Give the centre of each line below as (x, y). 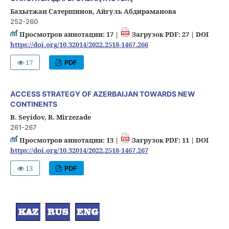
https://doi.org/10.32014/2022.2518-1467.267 (79, 150)
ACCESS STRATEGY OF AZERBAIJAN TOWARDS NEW (102, 94)
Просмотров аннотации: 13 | (69, 140)
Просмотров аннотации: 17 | (69, 34)
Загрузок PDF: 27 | (163, 34)
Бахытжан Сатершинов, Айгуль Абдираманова (93, 11)
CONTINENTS (33, 104)
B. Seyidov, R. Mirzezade (50, 117)
